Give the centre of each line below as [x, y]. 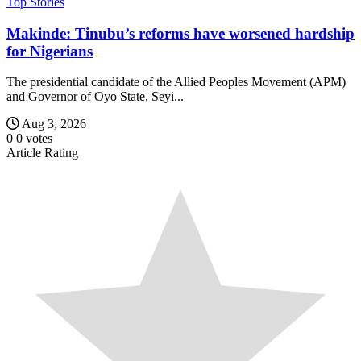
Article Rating [42, 153]
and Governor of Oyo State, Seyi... [95, 97]
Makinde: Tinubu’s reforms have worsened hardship [180, 33]
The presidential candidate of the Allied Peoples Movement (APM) [176, 82]
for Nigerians [50, 51]
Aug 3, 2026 [54, 124]
